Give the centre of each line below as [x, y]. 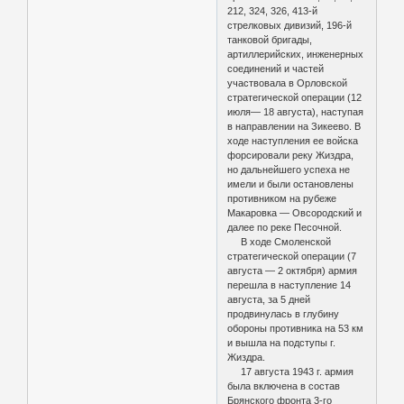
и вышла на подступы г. [282, 342]
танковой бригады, [270, 39]
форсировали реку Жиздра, [291, 155]
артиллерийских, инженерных [296, 54]
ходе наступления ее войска [293, 140]
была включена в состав [284, 386]
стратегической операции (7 [292, 256]
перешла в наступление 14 [289, 285]
